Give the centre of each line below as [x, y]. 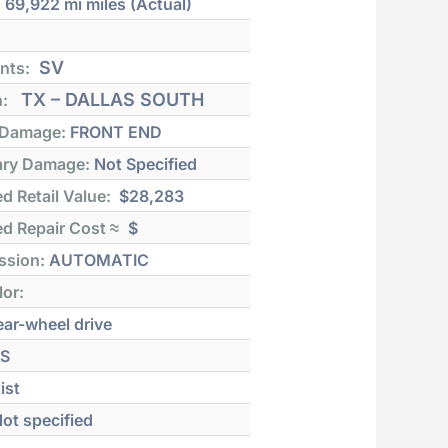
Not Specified [144, 163]
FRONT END [114, 131]
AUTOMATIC [97, 259]
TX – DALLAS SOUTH [110, 99]
